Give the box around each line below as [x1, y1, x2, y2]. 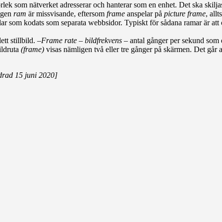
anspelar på [125, 9, 164, 18]
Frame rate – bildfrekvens [41, 36, 122, 45]
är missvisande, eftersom [26, 9, 107, 18]
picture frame [164, 9, 206, 18]
